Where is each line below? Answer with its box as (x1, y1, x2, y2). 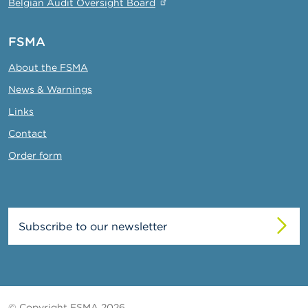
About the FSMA (8, 60, 88, 74)
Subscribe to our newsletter (19, 219, 167, 233)
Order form (8, 148, 62, 162)
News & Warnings (8, 82, 92, 96)
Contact (8, 126, 47, 140)
